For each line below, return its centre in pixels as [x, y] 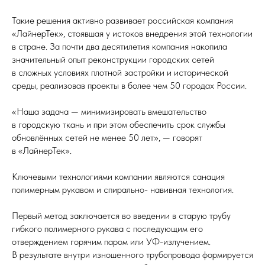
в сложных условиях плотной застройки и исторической [120, 72]
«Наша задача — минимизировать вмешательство [109, 112]
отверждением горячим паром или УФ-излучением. [111, 242]
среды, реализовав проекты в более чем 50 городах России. [129, 85]
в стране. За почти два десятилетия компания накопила [119, 46]
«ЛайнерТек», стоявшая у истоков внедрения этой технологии [132, 33]
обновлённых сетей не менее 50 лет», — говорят [107, 138]
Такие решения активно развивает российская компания [122, 20]
